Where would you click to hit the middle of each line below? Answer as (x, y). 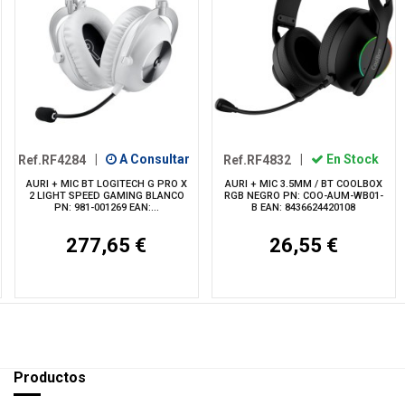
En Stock (351, 160)
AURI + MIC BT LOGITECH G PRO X (106, 184)
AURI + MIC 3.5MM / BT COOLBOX (303, 184)
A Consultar (153, 160)
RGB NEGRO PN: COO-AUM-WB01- (303, 196)
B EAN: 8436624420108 (304, 208)
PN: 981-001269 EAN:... (106, 208)
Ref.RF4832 (258, 160)
